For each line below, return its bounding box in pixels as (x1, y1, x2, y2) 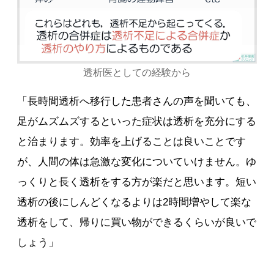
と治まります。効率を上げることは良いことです (17, 136, 246, 148)
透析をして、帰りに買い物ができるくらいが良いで (17, 217, 257, 229)
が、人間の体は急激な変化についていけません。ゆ (17, 156, 257, 168)
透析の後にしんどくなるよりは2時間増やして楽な (17, 196, 252, 209)
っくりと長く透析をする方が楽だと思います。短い (17, 176, 257, 188)
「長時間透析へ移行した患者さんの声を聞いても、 (17, 95, 257, 108)
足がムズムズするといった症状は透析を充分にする (17, 116, 257, 128)
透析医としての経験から (83, 67, 191, 78)
